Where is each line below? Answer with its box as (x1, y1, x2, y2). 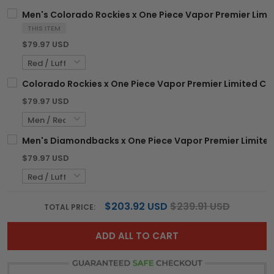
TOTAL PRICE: (44, 202, 97, 213)
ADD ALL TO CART (95, 229, 179, 243)
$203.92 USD (105, 199, 168, 214)
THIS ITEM (28, 23, 61, 34)
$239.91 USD (170, 199, 230, 214)
